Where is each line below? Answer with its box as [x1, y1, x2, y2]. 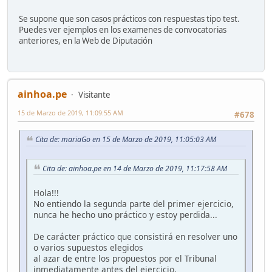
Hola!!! [33, 187, 59, 199]
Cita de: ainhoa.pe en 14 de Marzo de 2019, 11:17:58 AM [42, 163, 227, 174]
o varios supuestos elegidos [33, 242, 143, 254]
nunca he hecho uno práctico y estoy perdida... [33, 209, 217, 221]
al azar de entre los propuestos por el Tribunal [33, 253, 217, 265]
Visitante [78, 89, 110, 100]
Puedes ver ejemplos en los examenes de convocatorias [19, 24, 226, 36]
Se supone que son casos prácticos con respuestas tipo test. [19, 13, 240, 25]
